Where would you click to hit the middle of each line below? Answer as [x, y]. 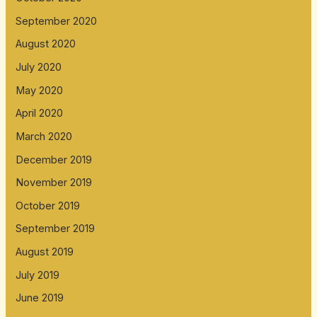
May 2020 [40, 90]
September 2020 [57, 21]
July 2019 [38, 275]
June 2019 [40, 298]
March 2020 [44, 136]
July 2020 [39, 67]
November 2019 [54, 183]
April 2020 [40, 114]
